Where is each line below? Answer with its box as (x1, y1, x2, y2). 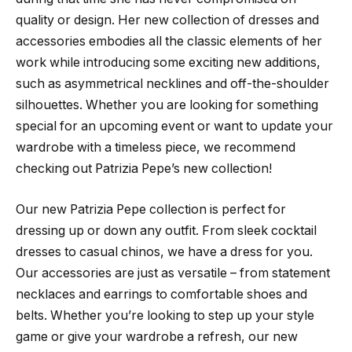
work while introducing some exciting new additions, (16, 55, 321, 71)
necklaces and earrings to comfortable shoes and (16, 286, 307, 302)
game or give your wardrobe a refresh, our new (16, 328, 298, 344)
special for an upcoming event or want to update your (16, 119, 333, 134)
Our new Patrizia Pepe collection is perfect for (16, 201, 286, 217)
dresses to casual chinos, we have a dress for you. (16, 244, 313, 259)
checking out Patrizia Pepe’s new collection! (16, 161, 272, 177)
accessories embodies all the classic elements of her (16, 34, 322, 49)
